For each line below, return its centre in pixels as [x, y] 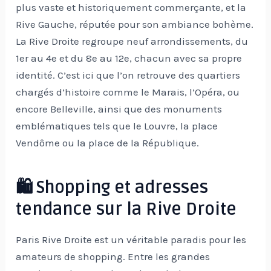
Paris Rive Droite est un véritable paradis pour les [131, 240]
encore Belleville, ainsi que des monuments [119, 109]
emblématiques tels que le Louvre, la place [117, 126]
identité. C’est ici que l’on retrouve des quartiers [128, 75]
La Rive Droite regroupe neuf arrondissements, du [132, 41]
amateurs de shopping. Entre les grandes [113, 257]
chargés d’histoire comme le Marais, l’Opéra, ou [128, 92]
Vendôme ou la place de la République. [108, 142]
